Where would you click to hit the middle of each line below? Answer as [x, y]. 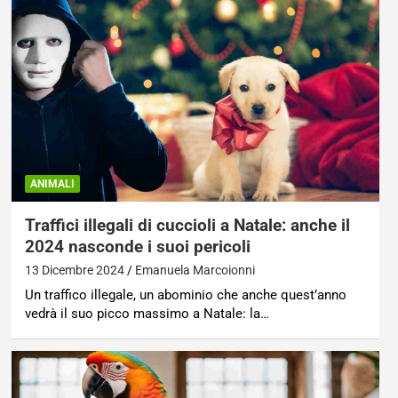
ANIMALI [52, 183]
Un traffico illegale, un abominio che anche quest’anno [185, 295]
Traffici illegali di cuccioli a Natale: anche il [187, 225]
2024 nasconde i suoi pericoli [137, 246]
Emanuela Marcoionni [195, 270]
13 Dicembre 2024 [74, 270]
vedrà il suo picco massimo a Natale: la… [147, 313]
